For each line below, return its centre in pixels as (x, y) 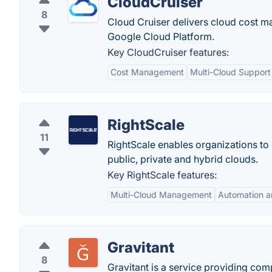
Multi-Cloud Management (161, 195)
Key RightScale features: (162, 175)
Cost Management (147, 72)
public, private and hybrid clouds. (183, 159)
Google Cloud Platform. (161, 36)
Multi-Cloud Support (230, 72)
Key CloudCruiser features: (168, 52)
